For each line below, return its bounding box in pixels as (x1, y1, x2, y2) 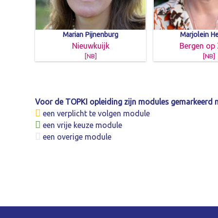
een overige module (41, 132, 111, 142)
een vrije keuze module (41, 121, 122, 130)
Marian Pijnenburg (63, 30, 118, 38)
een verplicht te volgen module (41, 109, 150, 118)
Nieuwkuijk (72, 41, 109, 50)
